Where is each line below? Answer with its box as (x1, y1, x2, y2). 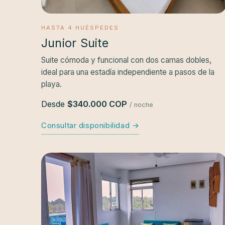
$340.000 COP (67, 98, 127, 109)
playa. (41, 79, 62, 89)
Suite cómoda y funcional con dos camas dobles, (41, 55, 211, 65)
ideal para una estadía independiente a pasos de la (41, 67, 214, 77)
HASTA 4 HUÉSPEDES (41, 24, 120, 31)
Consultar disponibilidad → (41, 121, 140, 130)
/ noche (130, 100, 153, 108)
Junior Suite (41, 36, 108, 50)
